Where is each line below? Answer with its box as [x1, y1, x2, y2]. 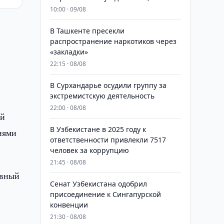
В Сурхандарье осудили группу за [49, 80, 166, 90]
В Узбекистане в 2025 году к [49, 124, 146, 134]
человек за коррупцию [49, 145, 129, 155]
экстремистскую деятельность [49, 91, 154, 100]
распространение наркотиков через [49, 36, 176, 46]
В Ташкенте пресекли [49, 26, 124, 35]
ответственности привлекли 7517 [49, 135, 166, 144]
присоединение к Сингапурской [49, 189, 161, 199]
